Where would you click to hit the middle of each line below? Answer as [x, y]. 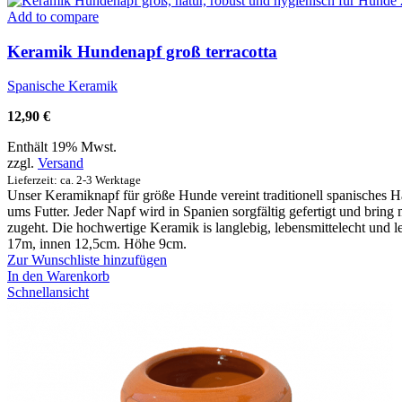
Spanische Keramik [62, 86]
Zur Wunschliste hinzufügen [87, 260]
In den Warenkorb [58, 276]
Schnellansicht [48, 293]
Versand [61, 163]
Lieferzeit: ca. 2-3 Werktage [74, 180]
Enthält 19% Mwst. [62, 147]
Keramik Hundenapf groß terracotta [142, 51]
